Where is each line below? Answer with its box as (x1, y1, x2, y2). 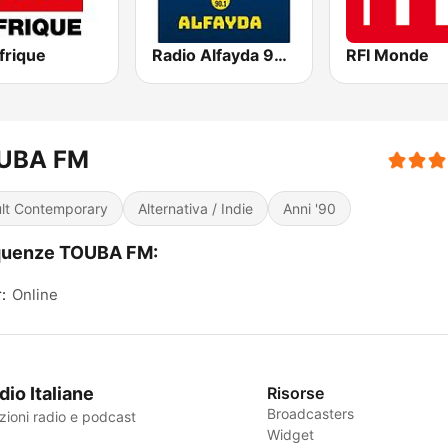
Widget (267, 426, 315, 444)
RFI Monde (345, 45, 429, 66)
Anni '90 (283, 200, 336, 218)
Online (12, 285, 58, 305)
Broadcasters (267, 405, 355, 423)
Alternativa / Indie (138, 200, 253, 218)
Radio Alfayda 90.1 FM (274, 45, 288, 66)
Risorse (267, 383, 325, 404)
